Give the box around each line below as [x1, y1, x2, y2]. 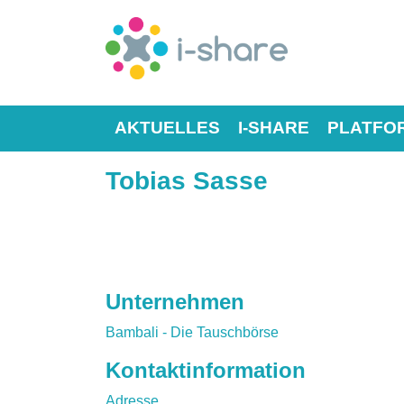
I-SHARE [238, 117, 309, 137]
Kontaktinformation [106, 357, 306, 382]
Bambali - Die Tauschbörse [106, 324, 279, 340]
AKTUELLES [115, 117, 220, 137]
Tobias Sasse [106, 166, 268, 195]
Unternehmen [106, 289, 244, 314]
